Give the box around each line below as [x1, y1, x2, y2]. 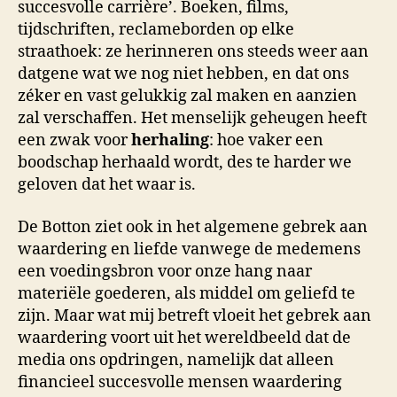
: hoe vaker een [209, 130, 323, 151]
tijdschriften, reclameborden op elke [18, 19, 294, 40]
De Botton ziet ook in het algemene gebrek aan [18, 216, 368, 237]
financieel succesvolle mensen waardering [18, 371, 342, 393]
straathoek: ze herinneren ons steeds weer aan [18, 42, 369, 62]
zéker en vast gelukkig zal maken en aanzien [18, 86, 357, 106]
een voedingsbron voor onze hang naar [18, 261, 312, 282]
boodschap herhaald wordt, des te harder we [18, 152, 352, 173]
